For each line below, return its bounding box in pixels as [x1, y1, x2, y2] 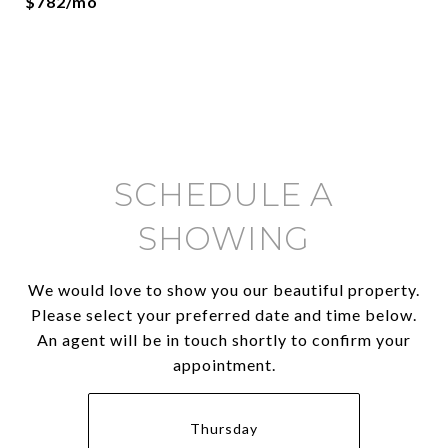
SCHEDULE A [114, 175, 334, 214]
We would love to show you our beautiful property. [28, 280, 420, 299]
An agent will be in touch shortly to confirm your [37, 330, 411, 349]
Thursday [190, 420, 258, 437]
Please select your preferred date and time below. [31, 305, 417, 324]
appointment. [172, 355, 276, 374]
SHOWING [137, 219, 311, 258]
